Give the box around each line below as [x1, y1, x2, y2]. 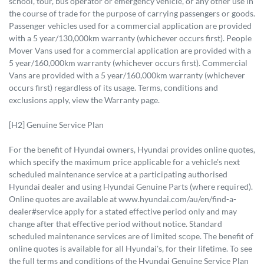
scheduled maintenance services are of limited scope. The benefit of [9, 230, 253, 241]
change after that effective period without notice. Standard [9, 218, 222, 229]
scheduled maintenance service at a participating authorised [9, 169, 227, 179]
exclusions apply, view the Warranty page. [9, 94, 160, 105]
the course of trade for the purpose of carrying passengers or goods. [9, 8, 255, 18]
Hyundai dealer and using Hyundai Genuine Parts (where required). [9, 181, 253, 192]
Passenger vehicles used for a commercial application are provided [9, 20, 252, 31]
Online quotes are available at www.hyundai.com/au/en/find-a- [9, 193, 236, 204]
